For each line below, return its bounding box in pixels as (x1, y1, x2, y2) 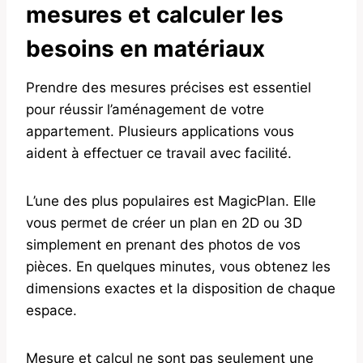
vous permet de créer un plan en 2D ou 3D (26, 214, 302, 231)
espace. (26, 301, 77, 318)
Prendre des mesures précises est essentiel (26, 79, 311, 96)
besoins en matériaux (26, 34, 265, 62)
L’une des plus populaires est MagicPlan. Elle (26, 192, 316, 209)
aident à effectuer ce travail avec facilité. (26, 144, 292, 161)
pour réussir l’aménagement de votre (26, 100, 264, 117)
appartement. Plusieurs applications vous (26, 122, 294, 139)
